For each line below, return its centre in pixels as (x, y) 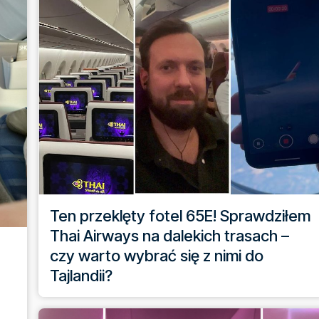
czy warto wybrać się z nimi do (157, 255)
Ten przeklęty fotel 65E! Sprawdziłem (180, 215)
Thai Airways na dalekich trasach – (169, 235)
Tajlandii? (81, 275)
